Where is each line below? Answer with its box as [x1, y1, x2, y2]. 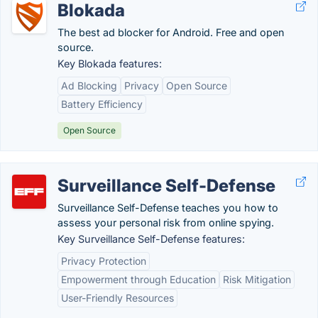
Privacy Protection [61, 255, 146, 267]
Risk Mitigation [223, 273, 291, 285]
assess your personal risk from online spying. [57, 216, 274, 229]
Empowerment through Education [61, 273, 216, 285]
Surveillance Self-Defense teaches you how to [57, 202, 278, 214]
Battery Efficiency [61, 98, 143, 110]
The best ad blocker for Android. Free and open [57, 26, 284, 38]
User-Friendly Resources [61, 292, 174, 304]
